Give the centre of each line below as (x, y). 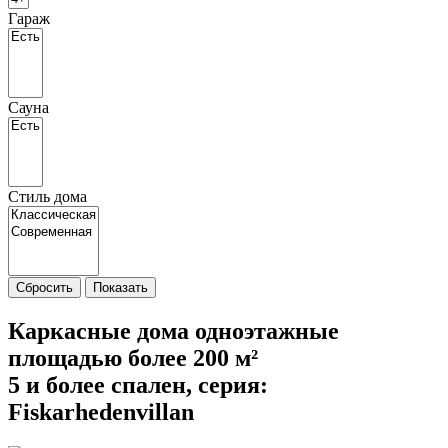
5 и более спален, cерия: (138, 384)
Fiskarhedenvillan (101, 411)
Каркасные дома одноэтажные (173, 330)
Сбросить (44, 287)
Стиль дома (47, 196)
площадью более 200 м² (133, 357)
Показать (120, 287)
